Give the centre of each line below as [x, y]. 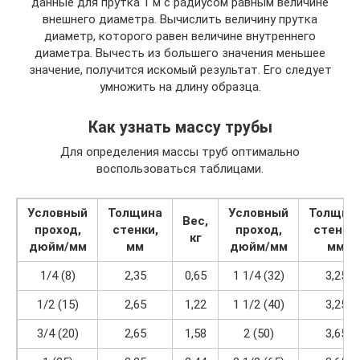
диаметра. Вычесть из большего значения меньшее [180, 53]
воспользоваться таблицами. [180, 169]
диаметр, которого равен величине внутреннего [180, 36]
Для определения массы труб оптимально [180, 152]
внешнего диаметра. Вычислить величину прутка [180, 19]
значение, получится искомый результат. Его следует [180, 70]
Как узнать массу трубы [180, 128]
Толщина [135, 213]
